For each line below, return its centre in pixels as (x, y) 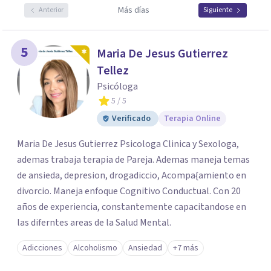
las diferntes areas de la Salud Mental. (94, 223)
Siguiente (218, 10)
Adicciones (42, 248)
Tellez (113, 71)
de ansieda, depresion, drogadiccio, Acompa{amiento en (132, 175)
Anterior (51, 10)
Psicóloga (117, 87)
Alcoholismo (95, 248)
